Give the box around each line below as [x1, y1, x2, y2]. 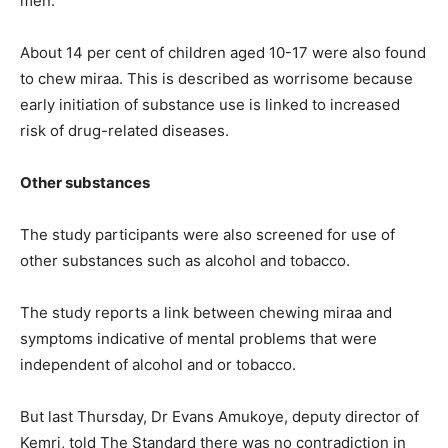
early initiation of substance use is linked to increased [20, 95, 400, 115]
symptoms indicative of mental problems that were [20, 329, 377, 349]
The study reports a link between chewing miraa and [20, 303, 392, 323]
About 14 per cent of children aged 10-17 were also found [20, 43, 426, 63]
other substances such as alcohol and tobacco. [20, 251, 350, 271]
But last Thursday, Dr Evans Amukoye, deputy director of [20, 407, 419, 427]
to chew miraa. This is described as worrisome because [20, 69, 413, 89]
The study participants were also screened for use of [20, 225, 395, 245]
